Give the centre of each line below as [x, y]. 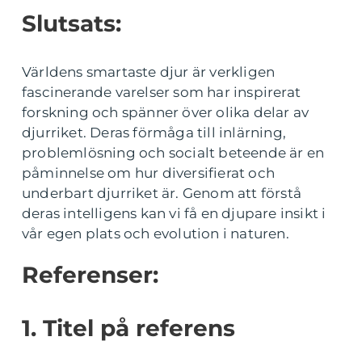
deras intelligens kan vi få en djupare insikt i [174, 213]
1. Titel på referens [128, 328]
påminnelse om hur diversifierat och [148, 173]
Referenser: [90, 274]
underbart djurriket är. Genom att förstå [162, 193]
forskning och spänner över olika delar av [166, 112]
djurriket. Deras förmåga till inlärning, [154, 132]
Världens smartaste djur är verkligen [149, 72]
